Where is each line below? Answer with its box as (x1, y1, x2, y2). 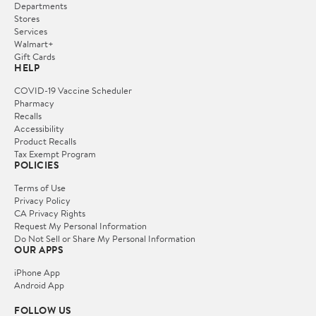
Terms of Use (14, 181, 66, 194)
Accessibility (14, 121, 64, 135)
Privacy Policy (14, 193, 71, 207)
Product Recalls (14, 134, 76, 147)
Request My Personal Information (14, 219, 147, 232)
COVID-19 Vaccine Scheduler (14, 83, 132, 97)
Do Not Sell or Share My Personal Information (14, 231, 195, 245)
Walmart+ (14, 37, 54, 50)
